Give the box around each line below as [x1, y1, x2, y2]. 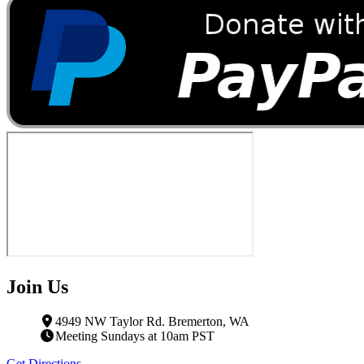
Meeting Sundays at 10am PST [55, 328, 214, 343]
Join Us [6, 276, 68, 297]
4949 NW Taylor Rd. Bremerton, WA [55, 314, 249, 328]
